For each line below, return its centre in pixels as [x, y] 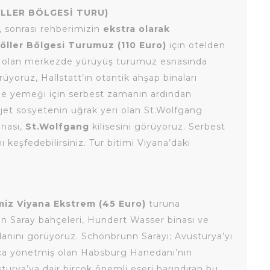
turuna [163, 204]
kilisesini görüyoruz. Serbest [157, 127]
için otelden [196, 45]
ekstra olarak [137, 29]
